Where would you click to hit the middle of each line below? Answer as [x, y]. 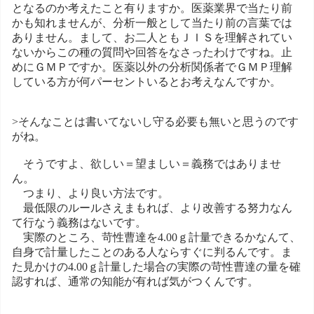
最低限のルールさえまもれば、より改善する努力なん [152, 207]
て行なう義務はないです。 [79, 222]
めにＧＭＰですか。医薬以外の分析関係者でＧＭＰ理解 [152, 67]
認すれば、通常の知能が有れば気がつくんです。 [135, 281]
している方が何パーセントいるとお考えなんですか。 [146, 81]
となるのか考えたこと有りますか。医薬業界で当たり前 [152, 8]
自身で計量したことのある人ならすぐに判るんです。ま [152, 252]
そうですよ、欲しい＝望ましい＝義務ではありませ [146, 163]
